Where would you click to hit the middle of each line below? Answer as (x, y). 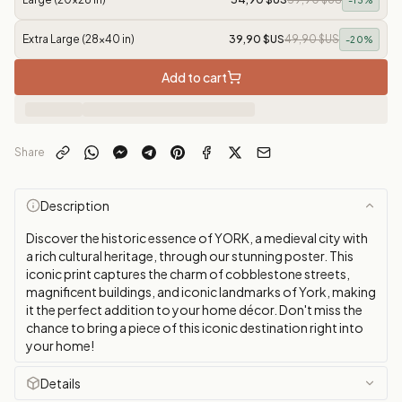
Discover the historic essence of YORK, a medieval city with (197, 238)
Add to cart (194, 77)
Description (75, 205)
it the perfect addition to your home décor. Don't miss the (194, 310)
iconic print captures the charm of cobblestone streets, (188, 274)
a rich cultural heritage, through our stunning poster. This (190, 256)
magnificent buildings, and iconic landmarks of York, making (201, 292)
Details (61, 383)
